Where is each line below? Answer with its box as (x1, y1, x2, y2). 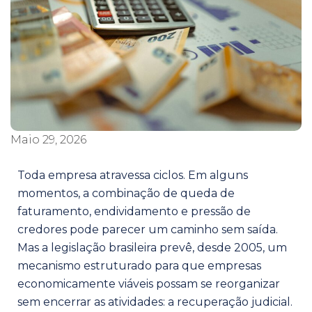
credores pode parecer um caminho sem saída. (17, 222, 278, 236)
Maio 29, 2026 (10, 132, 86, 146)
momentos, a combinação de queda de (17, 186, 235, 200)
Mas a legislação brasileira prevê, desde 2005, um (17, 240, 287, 254)
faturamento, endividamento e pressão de (17, 204, 251, 218)
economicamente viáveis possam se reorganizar (17, 276, 280, 290)
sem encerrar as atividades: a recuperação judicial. (17, 295, 292, 309)
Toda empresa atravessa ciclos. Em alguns (17, 168, 248, 182)
